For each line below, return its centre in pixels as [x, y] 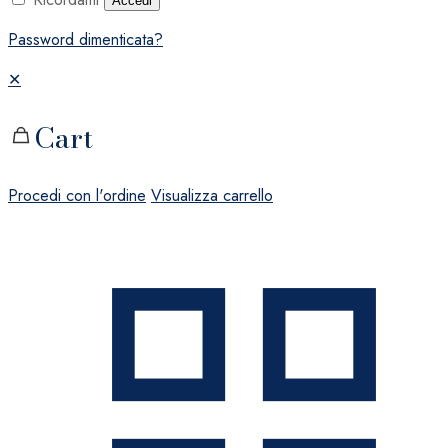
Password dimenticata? [85, 39]
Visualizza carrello [212, 195]
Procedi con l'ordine [77, 195]
